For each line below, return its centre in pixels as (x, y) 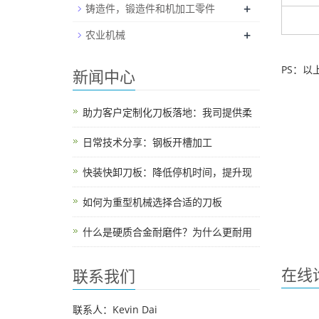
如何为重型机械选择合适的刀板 (152, 202)
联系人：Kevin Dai (115, 310)
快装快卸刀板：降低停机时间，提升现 (167, 172)
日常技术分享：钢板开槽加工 (147, 142)
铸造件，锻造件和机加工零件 (150, 9)
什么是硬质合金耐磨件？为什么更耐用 (167, 232)
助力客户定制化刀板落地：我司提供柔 (167, 113)
